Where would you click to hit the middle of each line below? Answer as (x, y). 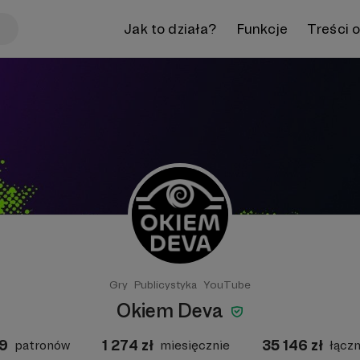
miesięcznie (195, 345)
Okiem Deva (172, 311)
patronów (42, 345)
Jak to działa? (170, 28)
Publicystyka (166, 284)
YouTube (227, 284)
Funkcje (262, 28)
